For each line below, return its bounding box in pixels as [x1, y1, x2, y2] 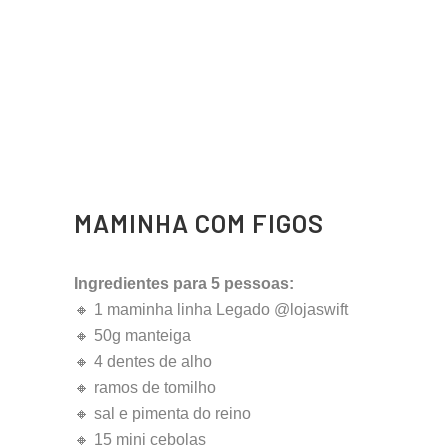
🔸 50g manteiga [74, 327, 191, 345]
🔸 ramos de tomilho [74, 379, 216, 397]
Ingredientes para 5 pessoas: [74, 275, 294, 293]
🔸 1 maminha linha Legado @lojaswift [74, 301, 348, 319]
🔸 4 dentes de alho [74, 353, 212, 371]
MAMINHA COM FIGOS [74, 208, 324, 239]
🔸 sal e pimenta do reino [74, 405, 251, 423]
